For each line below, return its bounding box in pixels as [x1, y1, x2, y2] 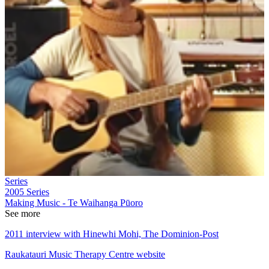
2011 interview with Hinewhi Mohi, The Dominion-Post [5, 228, 219, 239]
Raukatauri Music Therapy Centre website [5, 249, 165, 259]
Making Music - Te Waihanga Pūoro [5, 197, 143, 208]
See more [5, 208, 40, 219]
